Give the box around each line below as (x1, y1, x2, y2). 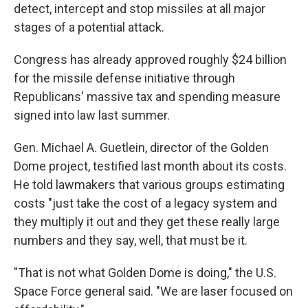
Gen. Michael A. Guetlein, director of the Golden (14, 140, 269, 155)
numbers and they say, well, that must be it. (14, 233, 247, 247)
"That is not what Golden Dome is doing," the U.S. (14, 265, 276, 280)
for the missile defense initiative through (14, 71, 235, 85)
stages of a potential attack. (14, 20, 164, 34)
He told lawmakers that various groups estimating (14, 177, 285, 192)
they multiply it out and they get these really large (14, 214, 280, 229)
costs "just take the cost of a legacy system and (14, 196, 277, 210)
